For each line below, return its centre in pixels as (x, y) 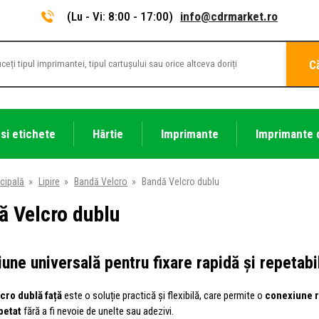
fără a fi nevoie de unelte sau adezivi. (98, 311)
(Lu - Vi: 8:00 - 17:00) (120, 16)
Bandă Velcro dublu (181, 181)
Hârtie (108, 134)
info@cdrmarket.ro (229, 16)
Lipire (49, 181)
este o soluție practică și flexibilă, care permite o (163, 295)
